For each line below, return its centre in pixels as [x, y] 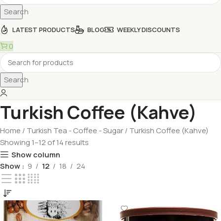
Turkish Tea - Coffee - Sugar [76, 130]
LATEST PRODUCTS [44, 29]
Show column [36, 155]
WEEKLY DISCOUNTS [148, 29]
